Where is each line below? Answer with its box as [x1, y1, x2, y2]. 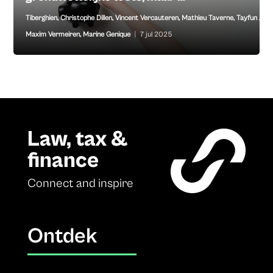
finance [27, 147, 99, 173]
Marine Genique [83, 30, 131, 39]
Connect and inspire [27, 175, 133, 191]
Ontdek [27, 224, 97, 249]
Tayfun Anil [236, 14, 270, 23]
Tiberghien [26, 14, 58, 23]
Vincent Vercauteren [115, 14, 179, 23]
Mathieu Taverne [182, 14, 234, 23]
